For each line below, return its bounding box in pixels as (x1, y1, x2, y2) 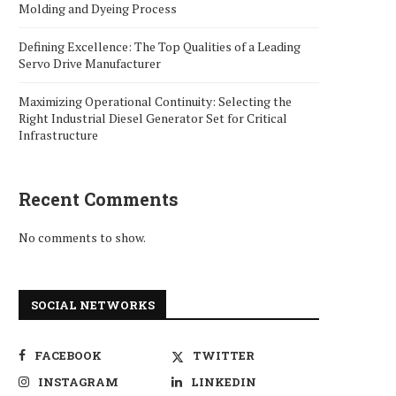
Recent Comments (19, 187, 179, 210)
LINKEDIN (191, 374, 257, 390)
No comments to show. (19, 229, 146, 246)
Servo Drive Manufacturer (19, 55, 161, 72)
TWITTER (193, 347, 255, 363)
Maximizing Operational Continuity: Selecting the (19, 93, 292, 110)
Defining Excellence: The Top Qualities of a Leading (19, 38, 301, 55)
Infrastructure (19, 126, 98, 143)
